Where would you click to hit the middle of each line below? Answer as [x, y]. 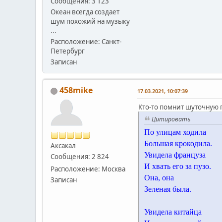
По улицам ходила [175, 132]
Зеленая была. [168, 189]
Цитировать [171, 119]
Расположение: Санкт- [86, 41]
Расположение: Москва [88, 169]
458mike [76, 90]
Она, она [159, 177]
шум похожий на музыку [90, 21]
